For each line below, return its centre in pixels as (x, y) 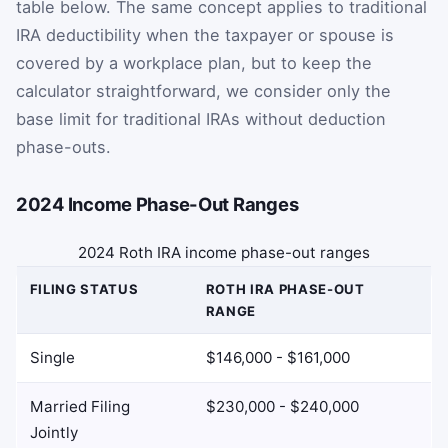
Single (52, 358)
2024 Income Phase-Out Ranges (157, 204)
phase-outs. (63, 147)
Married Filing (79, 407)
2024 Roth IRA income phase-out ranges (224, 253)
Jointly (53, 433)
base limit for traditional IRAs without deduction (201, 119)
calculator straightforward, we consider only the (203, 91)
